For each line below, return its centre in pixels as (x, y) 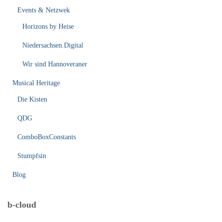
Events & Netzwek (44, 10)
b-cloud (22, 205)
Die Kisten (32, 100)
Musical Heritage (36, 83)
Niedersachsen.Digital (53, 46)
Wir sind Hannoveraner (55, 64)
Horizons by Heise (48, 27)
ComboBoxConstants (47, 137)
